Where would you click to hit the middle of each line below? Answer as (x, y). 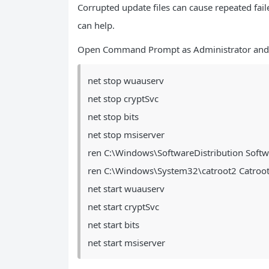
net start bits (113, 225)
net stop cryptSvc (123, 98)
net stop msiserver (126, 134)
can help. (96, 25)
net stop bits (113, 116)
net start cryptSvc (123, 207)
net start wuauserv (126, 189)
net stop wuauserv (126, 80)
